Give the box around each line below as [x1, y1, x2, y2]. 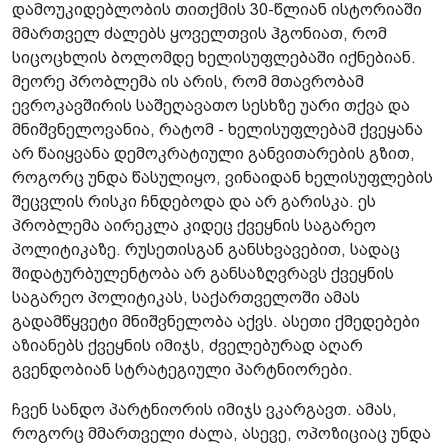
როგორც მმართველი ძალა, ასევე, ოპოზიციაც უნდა [12, 425, 431, 443]
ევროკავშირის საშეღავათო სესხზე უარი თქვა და [12, 97, 410, 115]
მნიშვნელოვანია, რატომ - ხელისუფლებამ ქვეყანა [12, 121, 423, 139]
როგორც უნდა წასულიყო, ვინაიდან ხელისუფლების [12, 169, 433, 187]
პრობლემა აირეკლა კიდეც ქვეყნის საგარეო [12, 217, 376, 235]
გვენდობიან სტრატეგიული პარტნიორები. [12, 361, 353, 379]
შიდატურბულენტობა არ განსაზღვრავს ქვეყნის [12, 265, 394, 283]
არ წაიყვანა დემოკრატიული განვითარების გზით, [12, 145, 415, 163]
